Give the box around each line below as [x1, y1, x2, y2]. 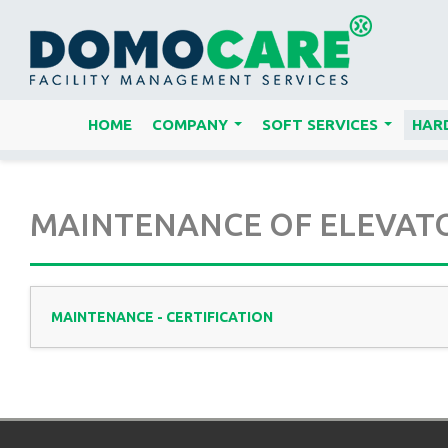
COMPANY [151, 116, 228, 133]
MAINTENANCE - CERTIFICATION [51, 309, 273, 325]
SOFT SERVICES [261, 116, 378, 133]
